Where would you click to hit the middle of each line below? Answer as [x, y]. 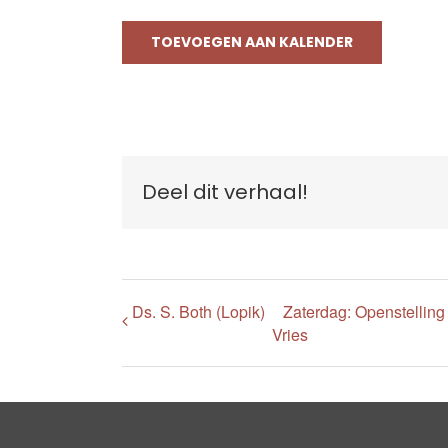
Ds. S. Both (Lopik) [198, 311]
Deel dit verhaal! [225, 192]
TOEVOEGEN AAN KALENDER [252, 42]
